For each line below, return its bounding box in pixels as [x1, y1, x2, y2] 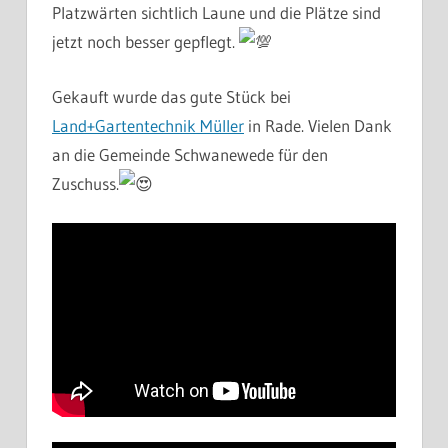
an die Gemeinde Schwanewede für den [52, 143, 328, 165]
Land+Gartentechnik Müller [52, 114, 244, 136]
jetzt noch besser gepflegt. [52, 31, 239, 53]
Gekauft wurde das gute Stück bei [52, 85, 291, 107]
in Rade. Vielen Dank [244, 114, 392, 136]
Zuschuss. [52, 172, 119, 194]
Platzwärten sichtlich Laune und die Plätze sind [52, 2, 381, 24]
